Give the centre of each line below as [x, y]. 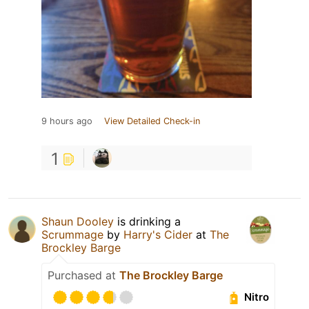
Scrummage [72, 234]
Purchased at [83, 275]
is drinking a [147, 221]
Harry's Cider [158, 234]
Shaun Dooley [78, 221]
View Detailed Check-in [152, 121]
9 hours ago [67, 121]
